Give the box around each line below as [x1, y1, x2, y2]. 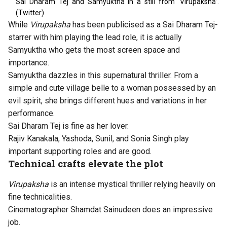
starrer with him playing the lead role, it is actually [8, 32, 182, 43]
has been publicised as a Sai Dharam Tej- [70, 20, 218, 30]
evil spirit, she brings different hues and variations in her [8, 96, 207, 106]
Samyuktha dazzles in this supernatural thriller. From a [8, 70, 198, 81]
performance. [8, 108, 55, 119]
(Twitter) [16, 9, 44, 17]
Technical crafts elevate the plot [8, 157, 163, 170]
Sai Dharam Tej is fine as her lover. [8, 121, 129, 131]
